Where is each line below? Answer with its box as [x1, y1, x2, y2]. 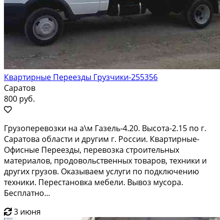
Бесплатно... [4, 187, 50, 198]
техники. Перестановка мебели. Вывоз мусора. [4, 176, 183, 188]
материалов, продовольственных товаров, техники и [4, 155, 207, 166]
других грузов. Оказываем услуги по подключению [4, 165, 199, 177]
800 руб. [4, 93, 35, 104]
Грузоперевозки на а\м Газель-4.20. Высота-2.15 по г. [4, 122, 206, 134]
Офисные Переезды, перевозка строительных [4, 144, 179, 155]
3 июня [14, 206, 41, 217]
